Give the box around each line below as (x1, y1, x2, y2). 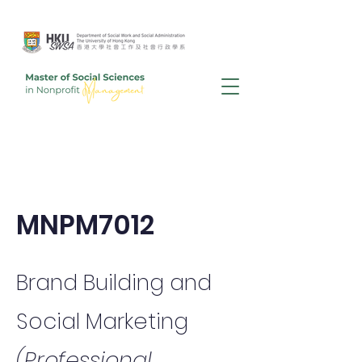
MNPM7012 (16, 206, 154, 244)
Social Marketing (16, 306, 188, 336)
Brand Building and (16, 267, 212, 297)
